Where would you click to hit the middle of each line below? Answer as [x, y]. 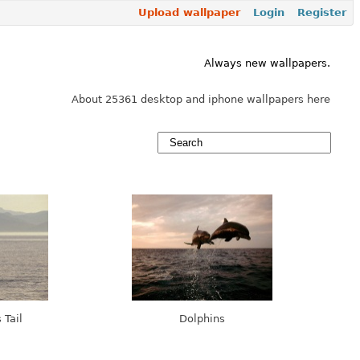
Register [322, 12]
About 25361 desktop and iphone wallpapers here [201, 99]
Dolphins [202, 319]
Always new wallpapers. [267, 63]
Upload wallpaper [189, 12]
